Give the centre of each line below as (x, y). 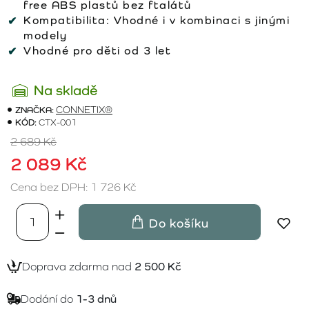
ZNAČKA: (34, 109)
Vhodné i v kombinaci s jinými (200, 20)
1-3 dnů (96, 299)
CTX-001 (58, 122)
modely (45, 35)
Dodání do (48, 299)
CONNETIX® (84, 109)
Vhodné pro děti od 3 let (97, 50)
